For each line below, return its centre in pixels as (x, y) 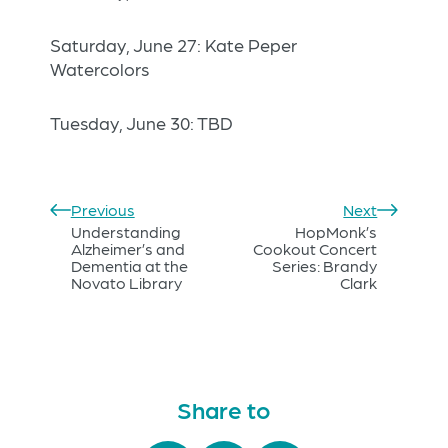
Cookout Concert (315, 249)
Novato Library (126, 283)
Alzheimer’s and (127, 249)
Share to (224, 409)
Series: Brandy (325, 266)
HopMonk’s (336, 232)
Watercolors (99, 69)
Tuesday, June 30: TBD (141, 123)
